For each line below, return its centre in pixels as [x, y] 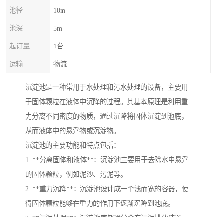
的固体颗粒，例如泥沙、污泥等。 [76, 175]
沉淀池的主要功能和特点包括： [73, 146]
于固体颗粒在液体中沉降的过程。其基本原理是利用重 [107, 102]
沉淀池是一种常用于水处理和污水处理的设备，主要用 [107, 87]
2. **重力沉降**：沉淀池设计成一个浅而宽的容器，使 [107, 189]
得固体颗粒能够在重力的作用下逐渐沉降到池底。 [100, 204]
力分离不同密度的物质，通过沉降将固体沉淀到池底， [107, 116]
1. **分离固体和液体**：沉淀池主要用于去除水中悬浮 [107, 160]
